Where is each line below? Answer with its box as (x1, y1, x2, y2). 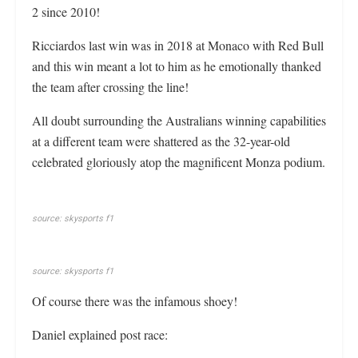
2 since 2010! (32, 3, 100, 20)
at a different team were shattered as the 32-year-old (32, 133, 290, 149)
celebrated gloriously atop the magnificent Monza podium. (32, 153, 325, 170)
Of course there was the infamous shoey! (32, 292, 237, 309)
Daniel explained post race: (32, 326, 175, 343)
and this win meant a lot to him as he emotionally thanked (32, 58, 321, 74)
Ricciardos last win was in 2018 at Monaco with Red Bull (32, 37, 324, 54)
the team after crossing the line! (32, 78, 189, 95)
